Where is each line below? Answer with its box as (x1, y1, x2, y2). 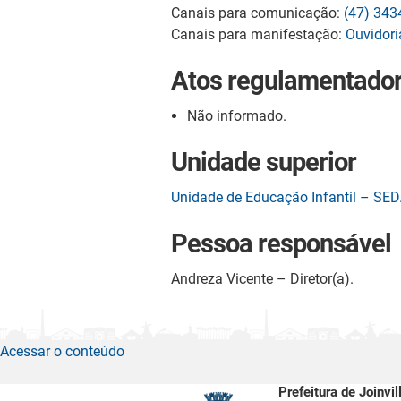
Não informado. (187, 107, 286, 124)
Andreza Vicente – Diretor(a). (171, 269, 354, 287)
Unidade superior (171, 146, 356, 177)
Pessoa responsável (171, 227, 391, 259)
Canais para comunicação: (171, 4, 344, 21)
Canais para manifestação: (171, 25, 346, 43)
